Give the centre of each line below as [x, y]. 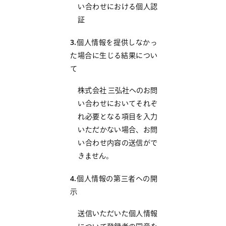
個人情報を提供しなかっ [117, 43]
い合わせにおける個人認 [118, 8]
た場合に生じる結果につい [114, 56]
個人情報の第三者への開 [117, 180]
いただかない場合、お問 [118, 131]
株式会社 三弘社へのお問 [118, 91]
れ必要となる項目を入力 [118, 118]
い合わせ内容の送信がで [118, 144]
